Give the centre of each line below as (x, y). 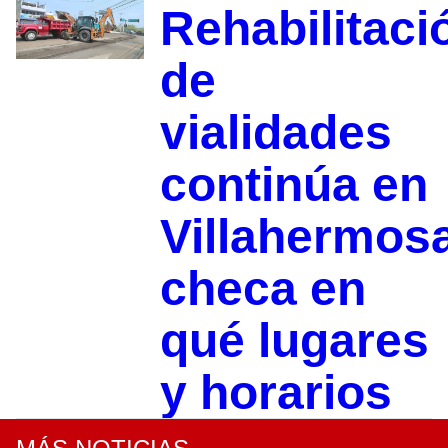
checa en (262, 288)
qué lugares (294, 340)
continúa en (293, 184)
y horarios (275, 392)
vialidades (275, 132)
